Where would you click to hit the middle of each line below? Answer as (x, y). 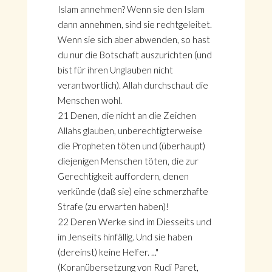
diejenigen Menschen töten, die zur (128, 161)
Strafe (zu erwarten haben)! (113, 206)
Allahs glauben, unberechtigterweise (130, 131)
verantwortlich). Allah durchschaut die (133, 85)
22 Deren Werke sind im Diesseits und (134, 222)
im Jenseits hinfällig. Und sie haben (125, 237)
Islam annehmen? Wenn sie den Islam (131, 9)
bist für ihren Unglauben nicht (115, 70)
